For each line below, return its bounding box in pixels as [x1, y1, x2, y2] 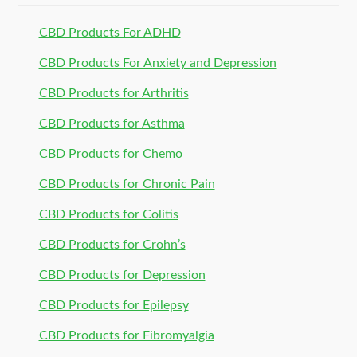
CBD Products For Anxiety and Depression [38, 57, 277, 70]
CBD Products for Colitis [38, 208, 178, 222]
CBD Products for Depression [38, 269, 206, 282]
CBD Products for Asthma [38, 117, 185, 131]
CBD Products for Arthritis [38, 87, 189, 100]
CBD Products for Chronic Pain [38, 178, 215, 191]
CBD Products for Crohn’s [38, 238, 186, 252]
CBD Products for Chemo [38, 147, 182, 161]
